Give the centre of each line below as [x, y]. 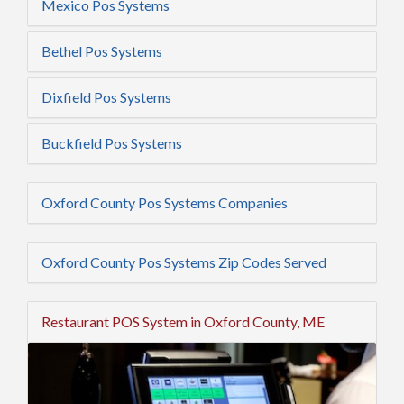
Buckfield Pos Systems [112, 143]
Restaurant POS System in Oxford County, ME [183, 321]
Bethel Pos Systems [102, 51]
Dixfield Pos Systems [106, 97]
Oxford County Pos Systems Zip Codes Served [184, 262]
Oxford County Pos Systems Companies [165, 202]
